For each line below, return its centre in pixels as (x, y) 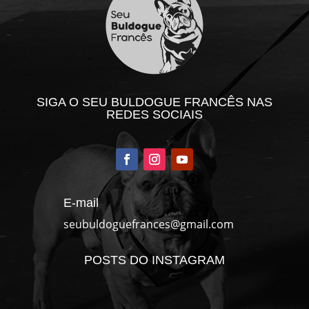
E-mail (81, 202)
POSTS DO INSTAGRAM (154, 260)
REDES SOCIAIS (154, 114)
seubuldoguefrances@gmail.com (148, 224)
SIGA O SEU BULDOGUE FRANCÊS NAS (154, 102)
